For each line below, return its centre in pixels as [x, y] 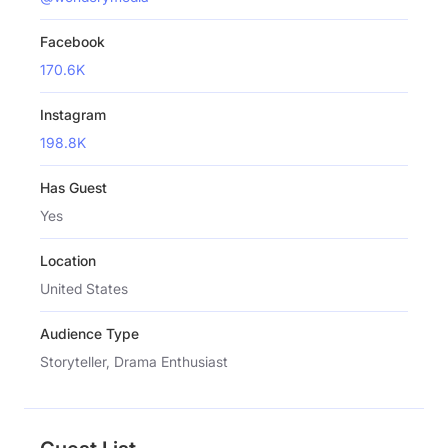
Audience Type [89, 333]
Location [68, 260]
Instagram [73, 114]
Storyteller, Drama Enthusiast [134, 361]
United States [84, 288]
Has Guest [73, 187]
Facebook [72, 41]
